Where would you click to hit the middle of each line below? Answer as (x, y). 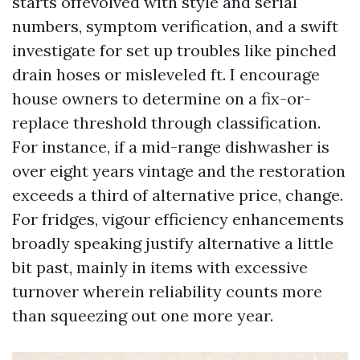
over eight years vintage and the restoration (179, 171)
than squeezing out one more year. (143, 315)
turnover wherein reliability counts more (167, 291)
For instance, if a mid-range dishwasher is (171, 147)
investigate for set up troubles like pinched (174, 50)
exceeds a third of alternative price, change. (178, 195)
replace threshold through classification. (166, 123)
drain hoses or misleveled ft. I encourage (166, 74)
